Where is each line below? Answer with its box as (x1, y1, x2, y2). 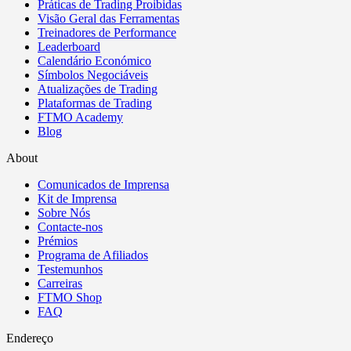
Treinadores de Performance (38, 26, 176, 40)
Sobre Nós (38, 206, 90, 220)
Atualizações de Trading (38, 82, 157, 96)
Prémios (38, 234, 78, 248)
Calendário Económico (38, 54, 151, 68)
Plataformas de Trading (38, 96, 152, 110)
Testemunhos (38, 262, 103, 277)
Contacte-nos (38, 220, 103, 234)
